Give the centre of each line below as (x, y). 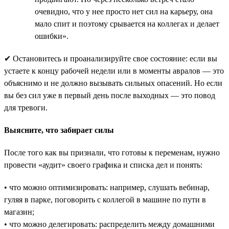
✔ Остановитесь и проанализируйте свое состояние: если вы (111, 58)
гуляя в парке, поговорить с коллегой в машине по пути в (105, 199)
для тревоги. (26, 107)
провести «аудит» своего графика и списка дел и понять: (103, 165)
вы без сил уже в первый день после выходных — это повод (110, 95)
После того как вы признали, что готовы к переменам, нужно (112, 152)
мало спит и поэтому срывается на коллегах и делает (127, 24)
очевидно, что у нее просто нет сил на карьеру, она (124, 11)
